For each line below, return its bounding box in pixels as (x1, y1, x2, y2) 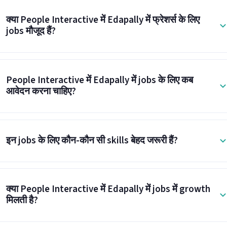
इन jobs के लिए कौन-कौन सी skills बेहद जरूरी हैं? (6, 133, 178, 147)
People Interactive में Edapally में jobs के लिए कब (6, 73, 193, 87)
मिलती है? (6, 194, 38, 208)
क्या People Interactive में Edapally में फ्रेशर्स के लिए (6, 13, 200, 27)
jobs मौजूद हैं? (6, 24, 56, 38)
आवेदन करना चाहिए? (6, 84, 76, 98)
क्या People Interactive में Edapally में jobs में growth (6, 182, 210, 197)
